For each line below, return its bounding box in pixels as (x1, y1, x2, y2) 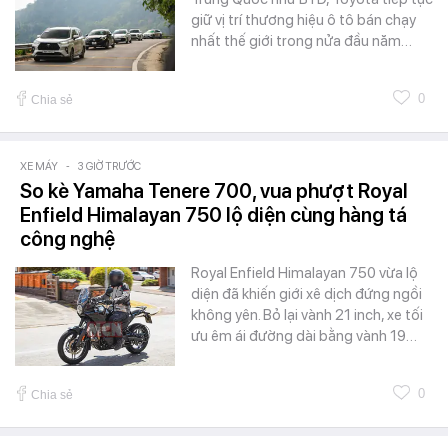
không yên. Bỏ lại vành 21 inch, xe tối (191, 306, 423, 325)
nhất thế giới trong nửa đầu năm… (191, 32, 412, 51)
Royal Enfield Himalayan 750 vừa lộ (191, 264, 418, 283)
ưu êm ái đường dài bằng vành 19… (191, 327, 417, 346)
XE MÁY (20, 160, 58, 174)
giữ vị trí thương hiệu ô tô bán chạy (191, 11, 416, 30)
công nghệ (20, 227, 115, 252)
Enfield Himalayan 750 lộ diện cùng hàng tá (20, 203, 407, 228)
